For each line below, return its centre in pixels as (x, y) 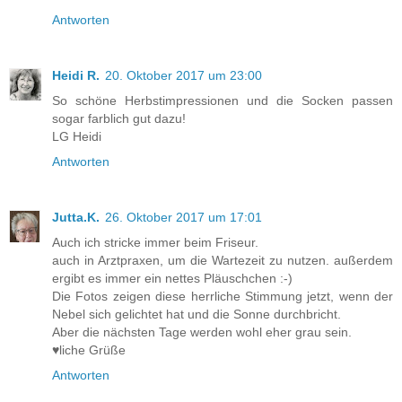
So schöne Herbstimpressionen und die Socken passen (223, 100)
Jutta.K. (76, 217)
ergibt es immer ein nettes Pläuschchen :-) (172, 278)
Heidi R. (76, 75)
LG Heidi (77, 136)
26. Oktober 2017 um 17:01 (184, 217)
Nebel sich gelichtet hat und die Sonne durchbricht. (197, 314)
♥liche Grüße (89, 350)
